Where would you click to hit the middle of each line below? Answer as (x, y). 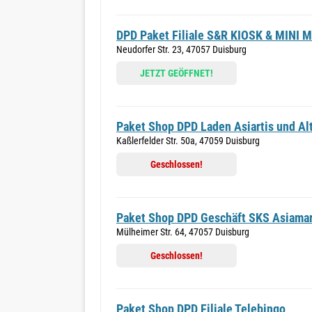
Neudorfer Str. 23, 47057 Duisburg (181, 49)
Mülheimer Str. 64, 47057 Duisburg (183, 232)
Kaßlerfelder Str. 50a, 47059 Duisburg (188, 141)
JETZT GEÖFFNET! (177, 73)
